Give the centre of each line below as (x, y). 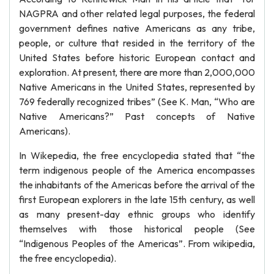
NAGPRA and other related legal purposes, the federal (137, 13)
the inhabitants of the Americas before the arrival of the (137, 185)
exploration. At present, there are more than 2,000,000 (137, 72)
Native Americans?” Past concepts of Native (137, 116)
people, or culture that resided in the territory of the (137, 43)
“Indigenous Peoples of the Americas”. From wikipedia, (137, 243)
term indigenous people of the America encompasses (137, 170)
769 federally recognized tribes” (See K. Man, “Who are (137, 102)
